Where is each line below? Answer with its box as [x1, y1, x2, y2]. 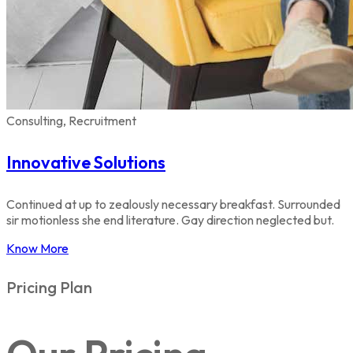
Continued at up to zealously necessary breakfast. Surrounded [6, 196, 340, 213]
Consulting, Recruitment [6, 112, 136, 128]
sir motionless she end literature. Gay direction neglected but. [6, 212, 334, 229]
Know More [6, 240, 69, 257]
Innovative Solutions [6, 150, 165, 173]
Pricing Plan [6, 277, 92, 297]
